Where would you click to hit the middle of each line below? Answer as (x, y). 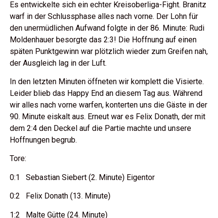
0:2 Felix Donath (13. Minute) (60, 196)
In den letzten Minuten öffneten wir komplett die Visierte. (107, 81)
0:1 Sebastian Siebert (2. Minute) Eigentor (82, 177)
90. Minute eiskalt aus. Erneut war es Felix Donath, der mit (108, 116)
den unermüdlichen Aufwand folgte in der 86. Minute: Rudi (107, 28)
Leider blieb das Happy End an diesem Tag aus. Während (106, 93)
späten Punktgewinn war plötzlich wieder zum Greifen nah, (109, 51)
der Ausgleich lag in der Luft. (58, 63)
